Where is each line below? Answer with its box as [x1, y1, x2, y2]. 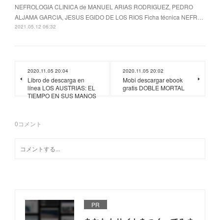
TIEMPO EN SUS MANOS [27, 91, 96, 100]
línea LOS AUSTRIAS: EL [27, 83, 95, 92]
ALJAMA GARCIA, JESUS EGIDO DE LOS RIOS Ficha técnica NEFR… [15, 13, 203, 22]
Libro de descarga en [27, 76, 84, 84]
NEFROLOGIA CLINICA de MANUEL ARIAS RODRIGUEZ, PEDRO [15, 2, 193, 11]
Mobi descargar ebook [123, 76, 183, 84]
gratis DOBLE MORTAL [123, 83, 185, 92]
